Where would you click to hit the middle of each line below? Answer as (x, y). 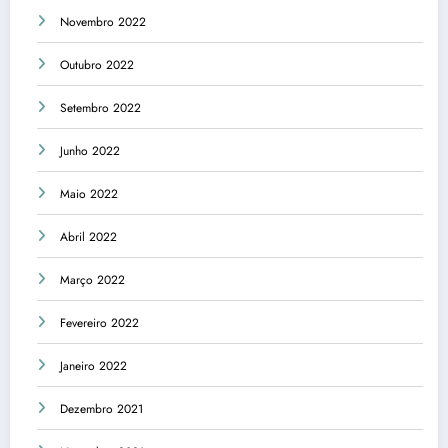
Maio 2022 (89, 194)
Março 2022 (92, 280)
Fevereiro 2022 (99, 323)
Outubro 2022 (97, 65)
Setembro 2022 (100, 108)
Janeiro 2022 (93, 366)
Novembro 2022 (103, 22)
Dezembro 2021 (101, 409)
